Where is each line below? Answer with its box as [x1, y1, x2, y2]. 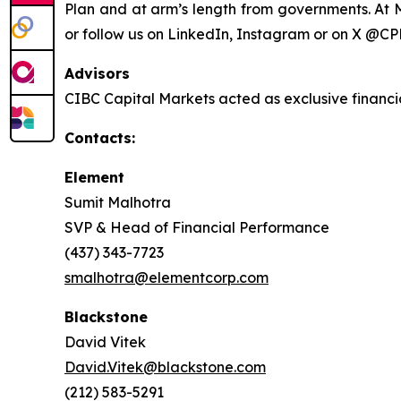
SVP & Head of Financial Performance [64, 218, 329, 236]
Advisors [64, 64, 130, 82]
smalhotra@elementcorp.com [64, 268, 269, 286]
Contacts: [64, 128, 135, 147]
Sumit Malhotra [64, 192, 171, 211]
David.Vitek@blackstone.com [64, 357, 266, 376]
